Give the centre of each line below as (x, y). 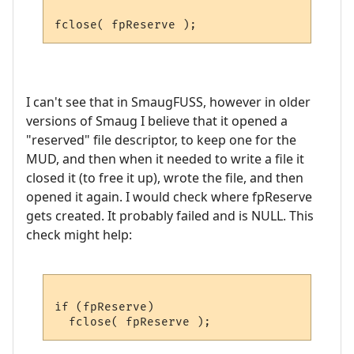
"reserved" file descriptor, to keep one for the (161, 140)
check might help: (79, 235)
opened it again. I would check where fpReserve (169, 197)
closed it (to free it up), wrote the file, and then (165, 178)
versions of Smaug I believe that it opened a (157, 121)
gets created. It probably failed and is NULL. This (170, 216)
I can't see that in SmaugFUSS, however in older (168, 102)
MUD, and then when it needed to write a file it (165, 159)
